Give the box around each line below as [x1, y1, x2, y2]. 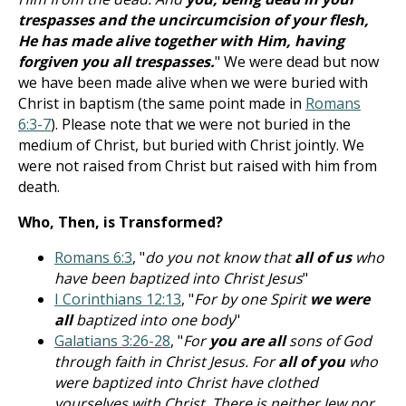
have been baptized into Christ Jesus [54, 268, 303, 288]
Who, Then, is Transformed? [18, 212, 223, 232]
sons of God [285, 331, 372, 351]
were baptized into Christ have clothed [54, 372, 318, 392]
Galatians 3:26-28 [54, 331, 170, 351]
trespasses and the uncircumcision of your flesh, [18, 10, 369, 30]
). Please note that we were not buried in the [51, 114, 351, 134]
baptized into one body [72, 310, 235, 330]
